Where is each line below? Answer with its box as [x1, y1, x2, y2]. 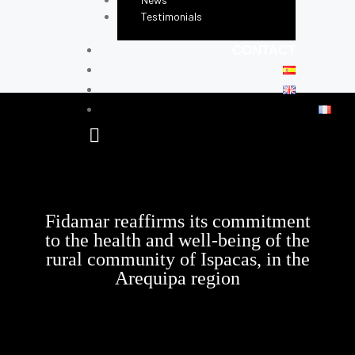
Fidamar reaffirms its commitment [44, 211, 311, 231]
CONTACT [232, 43, 296, 58]
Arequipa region [115, 268, 240, 288]
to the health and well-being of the [45, 230, 310, 250]
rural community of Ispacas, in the [45, 249, 310, 269]
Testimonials [141, 10, 202, 23]
